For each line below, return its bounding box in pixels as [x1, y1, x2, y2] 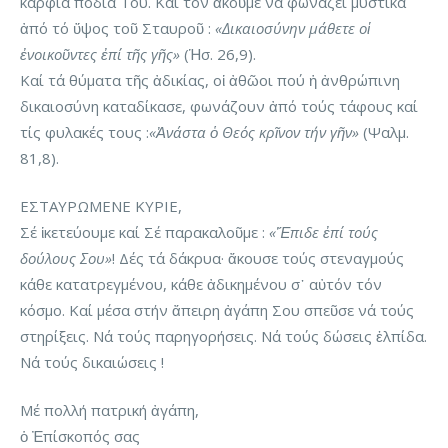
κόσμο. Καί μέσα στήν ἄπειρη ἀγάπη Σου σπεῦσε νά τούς [20, 300, 414, 321]
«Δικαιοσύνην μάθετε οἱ [215, 18, 370, 39]
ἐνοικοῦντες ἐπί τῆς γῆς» [20, 44, 180, 65]
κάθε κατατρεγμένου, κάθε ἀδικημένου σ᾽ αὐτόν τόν [20, 274, 382, 295]
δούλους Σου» [20, 248, 112, 269]
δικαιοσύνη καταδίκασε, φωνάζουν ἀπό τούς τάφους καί [20, 96, 418, 117]
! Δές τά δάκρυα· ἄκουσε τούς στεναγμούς [112, 248, 404, 269]
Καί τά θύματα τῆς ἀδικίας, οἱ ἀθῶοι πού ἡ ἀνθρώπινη [20, 70, 400, 91]
